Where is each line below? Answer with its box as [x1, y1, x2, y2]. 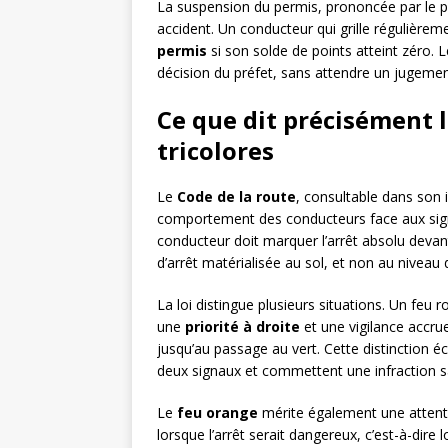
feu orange [177, 403, 258, 423]
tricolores [157, 134, 274, 168]
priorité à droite [185, 317, 300, 337]
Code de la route [177, 187, 296, 207]
